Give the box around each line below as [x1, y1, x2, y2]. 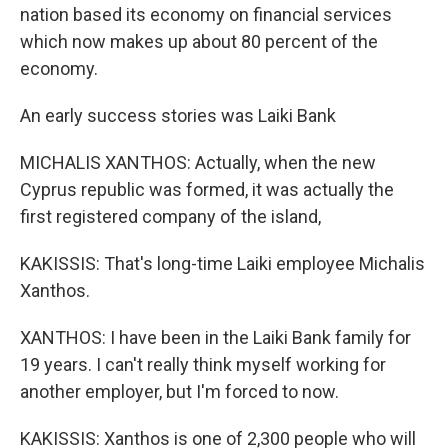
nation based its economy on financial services [20, 4, 392, 25]
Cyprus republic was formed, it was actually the [20, 179, 394, 200]
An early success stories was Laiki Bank [20, 105, 336, 126]
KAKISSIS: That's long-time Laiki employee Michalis [20, 253, 425, 274]
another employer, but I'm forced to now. [20, 381, 339, 402]
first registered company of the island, [20, 206, 321, 227]
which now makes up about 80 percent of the [20, 31, 378, 52]
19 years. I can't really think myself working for [20, 354, 386, 375]
